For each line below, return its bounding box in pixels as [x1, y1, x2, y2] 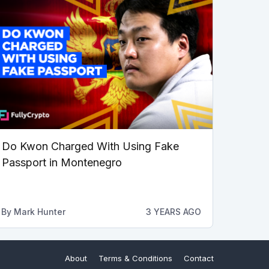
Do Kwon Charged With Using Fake [1, 140, 179, 153]
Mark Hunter [13, 207, 65, 217]
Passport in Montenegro [1, 156, 122, 169]
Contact [184, 253, 214, 264]
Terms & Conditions [98, 253, 172, 264]
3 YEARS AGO [145, 207, 201, 217]
